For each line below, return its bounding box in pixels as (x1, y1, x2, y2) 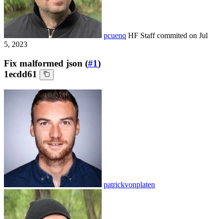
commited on (157, 31, 199, 40)
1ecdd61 (4, 69, 37, 80)
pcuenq (104, 31, 126, 40)
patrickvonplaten (104, 180, 155, 189)
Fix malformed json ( (4, 58, 88, 69)
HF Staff (128, 31, 157, 40)
